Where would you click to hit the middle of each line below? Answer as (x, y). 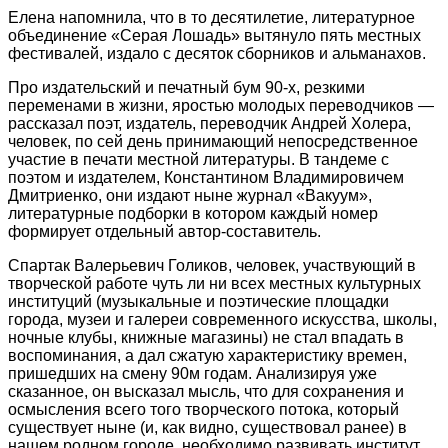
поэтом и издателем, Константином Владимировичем (206, 177)
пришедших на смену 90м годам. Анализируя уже (192, 373)
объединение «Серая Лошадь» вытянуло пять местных (214, 35)
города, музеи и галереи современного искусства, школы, (222, 319)
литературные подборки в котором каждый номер (193, 213)
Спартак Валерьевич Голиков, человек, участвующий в (212, 265)
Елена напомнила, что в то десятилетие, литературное (211, 17)
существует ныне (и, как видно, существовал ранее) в (207, 427)
